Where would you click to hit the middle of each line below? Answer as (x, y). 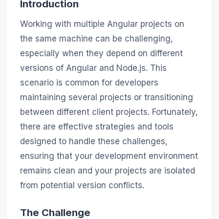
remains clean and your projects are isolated (107, 171)
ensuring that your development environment (109, 156)
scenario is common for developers (89, 83)
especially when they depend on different (101, 54)
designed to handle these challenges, (94, 142)
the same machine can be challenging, (96, 39)
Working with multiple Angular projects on (102, 24)
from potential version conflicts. (82, 186)
